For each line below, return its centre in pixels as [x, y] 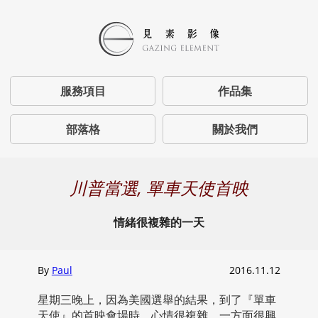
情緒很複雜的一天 [159, 223]
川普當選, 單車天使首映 [159, 188]
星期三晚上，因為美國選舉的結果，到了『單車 [157, 300]
